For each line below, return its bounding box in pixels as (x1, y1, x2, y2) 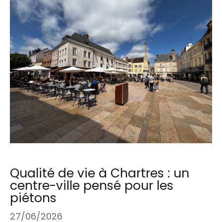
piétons (10, 189, 56, 207)
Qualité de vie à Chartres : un (10, 164, 189, 182)
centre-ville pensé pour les (10, 176, 173, 194)
